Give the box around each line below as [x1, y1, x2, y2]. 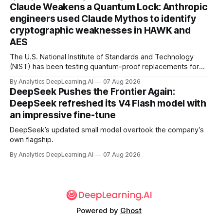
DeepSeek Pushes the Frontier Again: [10, 86, 175, 98]
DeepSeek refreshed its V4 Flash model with [10, 98, 206, 109]
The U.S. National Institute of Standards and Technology [10, 53, 194, 62]
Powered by [76, 206, 120, 216]
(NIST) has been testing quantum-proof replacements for [10, 62, 199, 72]
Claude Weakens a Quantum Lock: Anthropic [10, 1, 208, 13]
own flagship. [10, 135, 54, 145]
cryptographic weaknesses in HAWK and [10, 25, 191, 36]
